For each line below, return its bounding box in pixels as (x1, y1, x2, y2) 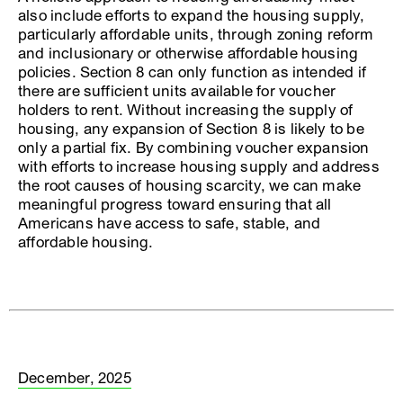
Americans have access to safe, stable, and (18, 213, 321, 233)
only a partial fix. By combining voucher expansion (18, 138, 370, 157)
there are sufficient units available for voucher (18, 81, 336, 101)
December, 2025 (18, 368, 131, 388)
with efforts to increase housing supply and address (18, 157, 380, 176)
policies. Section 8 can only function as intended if (18, 62, 367, 82)
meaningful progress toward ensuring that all (18, 194, 332, 214)
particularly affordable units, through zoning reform (18, 24, 374, 44)
